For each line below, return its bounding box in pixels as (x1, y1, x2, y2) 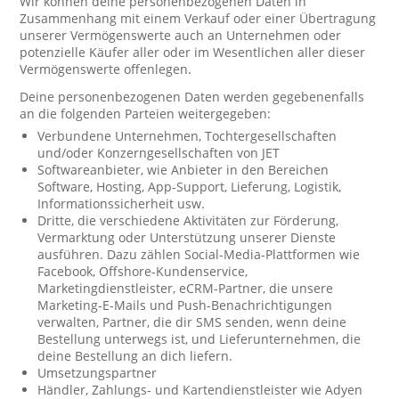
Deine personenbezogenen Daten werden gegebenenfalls (20, 88, 365, 105)
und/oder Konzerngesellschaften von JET (37, 144, 281, 161)
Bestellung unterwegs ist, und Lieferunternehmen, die (37, 330, 362, 347)
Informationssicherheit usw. (37, 195, 206, 212)
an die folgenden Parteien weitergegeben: (20, 105, 272, 122)
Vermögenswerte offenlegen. (20, 61, 192, 77)
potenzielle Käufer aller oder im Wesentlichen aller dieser (20, 44, 366, 61)
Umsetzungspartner (37, 364, 158, 381)
